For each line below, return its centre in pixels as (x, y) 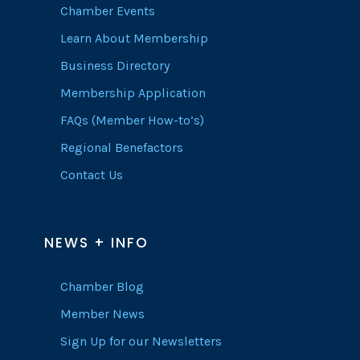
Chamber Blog (102, 287)
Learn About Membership (134, 39)
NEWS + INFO (96, 243)
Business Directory (115, 66)
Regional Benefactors (122, 148)
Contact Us (92, 175)
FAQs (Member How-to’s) (132, 121)
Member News (102, 314)
